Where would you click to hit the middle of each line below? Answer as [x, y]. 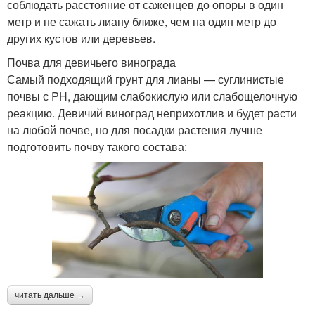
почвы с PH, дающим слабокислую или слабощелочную [152, 96]
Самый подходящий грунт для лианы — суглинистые [146, 79]
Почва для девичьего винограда [91, 62]
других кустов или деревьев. [81, 38]
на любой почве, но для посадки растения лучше [135, 129]
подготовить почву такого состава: [97, 146]
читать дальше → [50, 296]
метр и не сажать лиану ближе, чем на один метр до [142, 21]
